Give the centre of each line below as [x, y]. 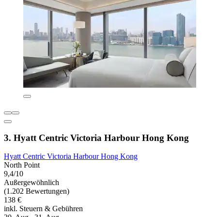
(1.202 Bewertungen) [37, 191]
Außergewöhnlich [31, 183]
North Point [22, 165]
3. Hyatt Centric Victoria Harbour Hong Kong [96, 138]
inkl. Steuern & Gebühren [43, 209]
